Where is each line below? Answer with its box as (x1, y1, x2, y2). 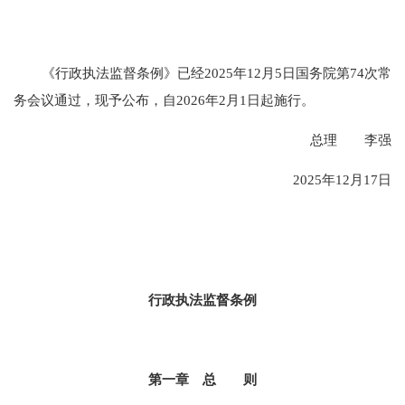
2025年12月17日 (292, 172, 391, 188)
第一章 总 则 (148, 372, 257, 388)
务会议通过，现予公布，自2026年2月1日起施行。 (14, 91, 316, 108)
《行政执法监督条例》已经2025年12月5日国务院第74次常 (41, 64, 391, 80)
